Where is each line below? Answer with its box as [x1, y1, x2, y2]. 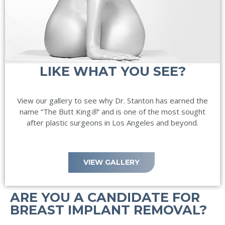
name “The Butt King [20, 106, 91, 117]
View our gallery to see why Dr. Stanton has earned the [17, 95, 208, 106]
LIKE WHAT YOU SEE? [39, 63, 186, 79]
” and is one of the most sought [97, 106, 205, 117]
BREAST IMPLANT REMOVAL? [10, 202, 207, 218]
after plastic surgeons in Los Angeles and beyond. [27, 118, 198, 128]
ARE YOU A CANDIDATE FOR [10, 189, 200, 205]
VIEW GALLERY [83, 157, 140, 167]
